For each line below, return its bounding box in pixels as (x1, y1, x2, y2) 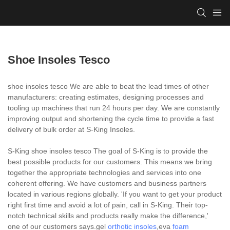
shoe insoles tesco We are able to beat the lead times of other (8, 82, 209, 90)
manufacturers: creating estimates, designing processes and (8, 92, 204, 101)
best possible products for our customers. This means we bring (8, 157, 212, 166)
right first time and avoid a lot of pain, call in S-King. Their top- (8, 200, 208, 209)
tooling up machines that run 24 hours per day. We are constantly (8, 103, 220, 112)
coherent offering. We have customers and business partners (8, 179, 206, 187)
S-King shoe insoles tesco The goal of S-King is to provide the (8, 146, 208, 155)
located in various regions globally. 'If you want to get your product (8, 189, 222, 198)
